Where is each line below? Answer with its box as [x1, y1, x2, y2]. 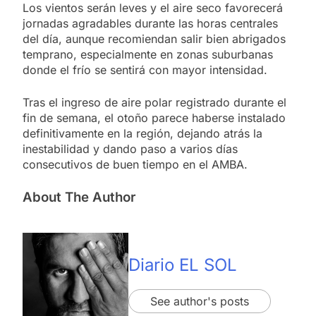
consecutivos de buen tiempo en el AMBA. [23, 157, 248, 172]
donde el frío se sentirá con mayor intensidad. [23, 63, 267, 78]
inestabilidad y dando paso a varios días [23, 142, 238, 157]
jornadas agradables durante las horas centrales [23, 16, 278, 31]
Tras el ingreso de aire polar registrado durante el [23, 95, 286, 110]
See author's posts [150, 293, 249, 308]
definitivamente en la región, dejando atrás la [23, 126, 262, 141]
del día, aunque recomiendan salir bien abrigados [23, 32, 286, 47]
